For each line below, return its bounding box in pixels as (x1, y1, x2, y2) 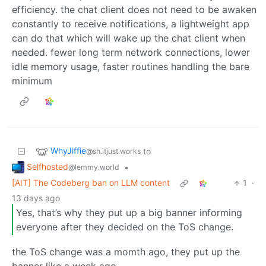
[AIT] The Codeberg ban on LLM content (12, 178, 170, 188)
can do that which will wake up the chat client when (12, 31, 245, 44)
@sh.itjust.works (86, 146, 141, 156)
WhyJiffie (50, 145, 86, 156)
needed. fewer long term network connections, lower (12, 46, 250, 58)
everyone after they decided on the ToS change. (16, 221, 233, 233)
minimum (12, 74, 52, 87)
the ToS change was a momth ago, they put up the (12, 245, 240, 258)
